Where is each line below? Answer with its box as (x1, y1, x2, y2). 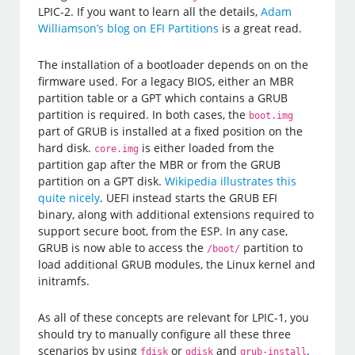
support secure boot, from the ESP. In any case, (38, 223, 288, 239)
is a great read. (219, 20, 303, 36)
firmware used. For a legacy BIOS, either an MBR (38, 73, 295, 89)
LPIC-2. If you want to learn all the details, (38, 3, 261, 19)
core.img (94, 143, 139, 155)
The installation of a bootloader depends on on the (38, 56, 309, 72)
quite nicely (38, 189, 101, 205)
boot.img (249, 109, 294, 121)
